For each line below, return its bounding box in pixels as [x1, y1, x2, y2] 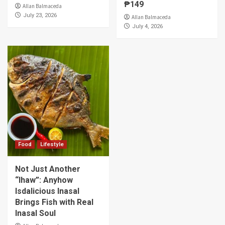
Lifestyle [40, 141, 64, 148]
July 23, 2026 [23, 12, 57, 19]
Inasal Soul [15, 208, 56, 218]
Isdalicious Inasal [15, 186, 79, 196]
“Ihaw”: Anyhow [15, 175, 73, 185]
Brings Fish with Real [15, 197, 93, 207]
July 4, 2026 [132, 23, 163, 30]
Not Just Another [15, 164, 80, 174]
